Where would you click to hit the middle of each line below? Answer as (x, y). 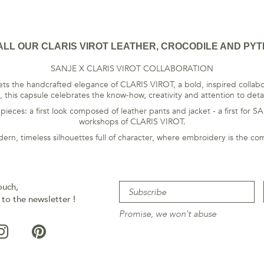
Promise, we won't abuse (167, 214)
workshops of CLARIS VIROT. (132, 122)
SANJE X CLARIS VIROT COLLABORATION (132, 69)
